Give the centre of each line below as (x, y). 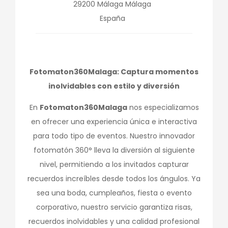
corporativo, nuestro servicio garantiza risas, (114, 207)
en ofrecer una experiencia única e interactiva (114, 122)
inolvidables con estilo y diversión (114, 86)
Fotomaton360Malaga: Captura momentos (114, 72)
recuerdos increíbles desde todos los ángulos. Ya (114, 179)
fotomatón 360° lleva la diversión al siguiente (114, 150)
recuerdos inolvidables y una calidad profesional (114, 221)
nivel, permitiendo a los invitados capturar (114, 164)
